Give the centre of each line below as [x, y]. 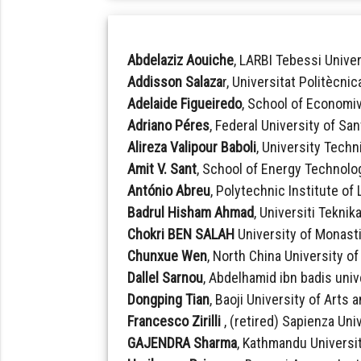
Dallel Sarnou [166, 277]
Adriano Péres [169, 125]
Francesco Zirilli [174, 321]
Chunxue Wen [168, 255]
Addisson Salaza [175, 81]
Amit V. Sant [162, 168]
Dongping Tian [169, 299]
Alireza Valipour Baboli [192, 147]
